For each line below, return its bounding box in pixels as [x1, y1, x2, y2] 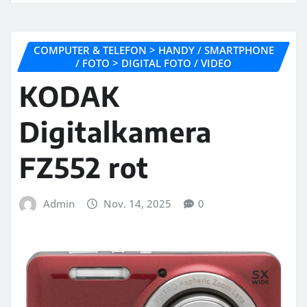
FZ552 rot [19, 150, 149, 185]
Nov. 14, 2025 [103, 197, 172, 211]
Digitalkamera [19, 114, 212, 149]
